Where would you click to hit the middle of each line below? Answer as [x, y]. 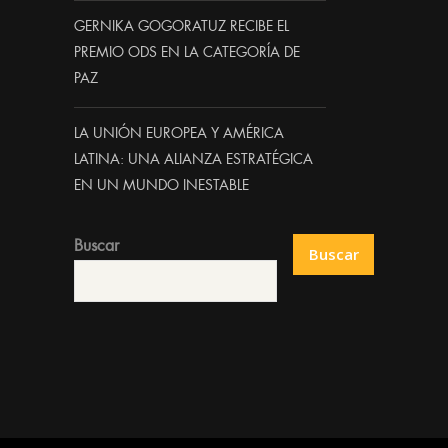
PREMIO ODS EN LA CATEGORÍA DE [187, 52]
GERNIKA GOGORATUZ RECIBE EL [181, 26]
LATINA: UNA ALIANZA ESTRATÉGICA [193, 159]
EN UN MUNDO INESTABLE [161, 185]
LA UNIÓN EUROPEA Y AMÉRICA [179, 133]
